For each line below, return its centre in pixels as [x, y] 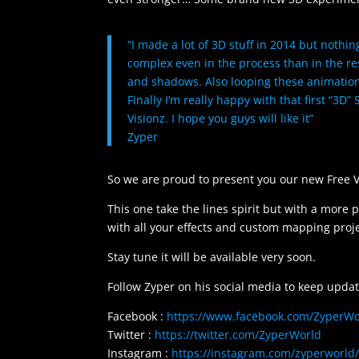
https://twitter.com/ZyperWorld [238, 335]
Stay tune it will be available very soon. [212, 257]
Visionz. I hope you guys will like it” [221, 119]
